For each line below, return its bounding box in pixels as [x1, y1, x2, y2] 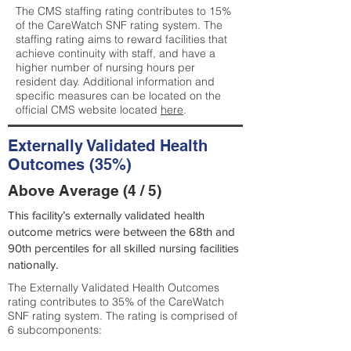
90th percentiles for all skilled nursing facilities [8, 241, 239, 255]
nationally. [8, 258, 58, 271]
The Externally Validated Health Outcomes [8, 280, 219, 295]
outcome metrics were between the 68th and [8, 225, 235, 238]
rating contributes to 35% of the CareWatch [8, 295, 224, 309]
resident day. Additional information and [16, 74, 215, 89]
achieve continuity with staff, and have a [16, 46, 215, 60]
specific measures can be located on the [16, 89, 221, 103]
